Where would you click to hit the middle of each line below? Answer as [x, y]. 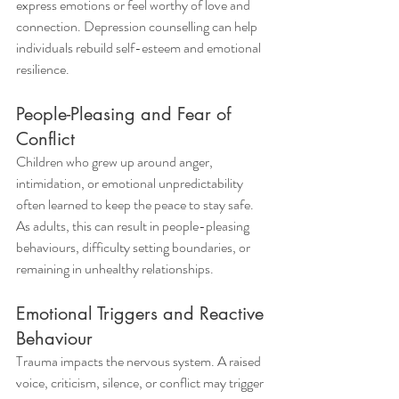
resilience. [43, 69]
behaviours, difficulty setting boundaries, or [134, 247]
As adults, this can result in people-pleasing [134, 226]
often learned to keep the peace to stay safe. [136, 204]
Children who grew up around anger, [116, 162]
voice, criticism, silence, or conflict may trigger [141, 383]
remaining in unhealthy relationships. [115, 269]
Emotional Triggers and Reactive [142, 313]
